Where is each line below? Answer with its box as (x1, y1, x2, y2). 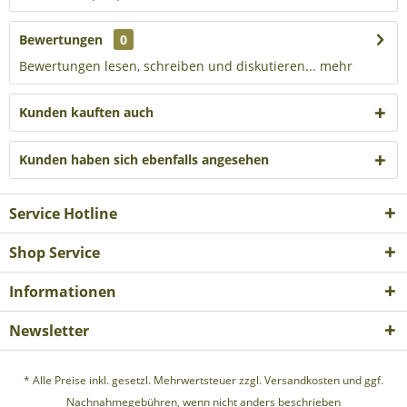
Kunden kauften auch (19, 104, 154, 121)
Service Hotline (9, 203, 117, 223)
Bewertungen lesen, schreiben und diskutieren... (19, 57, 316, 74)
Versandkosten (264, 372, 340, 389)
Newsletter (9, 321, 89, 341)
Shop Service (9, 243, 100, 263)
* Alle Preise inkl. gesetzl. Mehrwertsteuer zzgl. (24, 372, 264, 389)
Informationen (9, 282, 116, 302)
